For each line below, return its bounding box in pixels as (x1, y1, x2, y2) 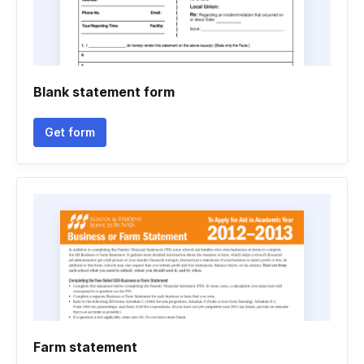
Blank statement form (33, 84, 175, 100)
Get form (45, 125, 95, 139)
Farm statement (33, 339, 137, 355)
